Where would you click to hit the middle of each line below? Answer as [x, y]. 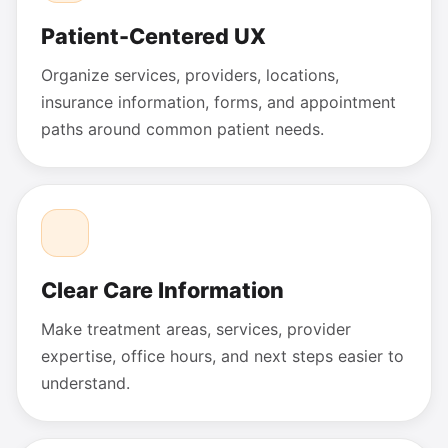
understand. [85, 382]
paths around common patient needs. [182, 129]
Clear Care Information [162, 290]
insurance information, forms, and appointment [218, 102]
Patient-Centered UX [153, 36]
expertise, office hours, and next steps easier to [222, 355]
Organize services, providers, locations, [190, 75]
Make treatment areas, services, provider [196, 328]
